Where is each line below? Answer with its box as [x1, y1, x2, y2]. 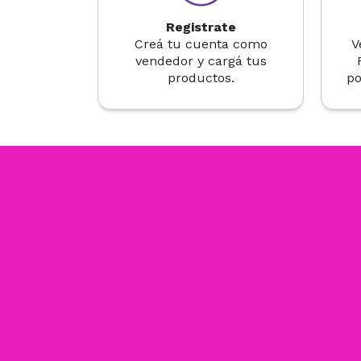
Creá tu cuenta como [134, 36, 268, 52]
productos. [167, 70, 234, 85]
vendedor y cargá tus [135, 53, 267, 68]
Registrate [165, 19, 236, 35]
